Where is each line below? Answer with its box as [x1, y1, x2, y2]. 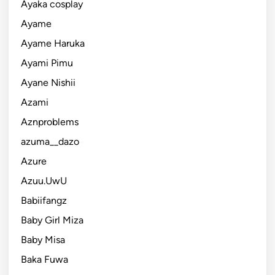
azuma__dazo [21, 135, 79, 147]
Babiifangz [21, 194, 67, 206]
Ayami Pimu [21, 56, 73, 69]
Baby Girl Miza [21, 214, 83, 226]
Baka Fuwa [21, 253, 68, 265]
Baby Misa [21, 233, 65, 246]
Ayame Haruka [21, 37, 85, 49]
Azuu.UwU [21, 174, 67, 187]
